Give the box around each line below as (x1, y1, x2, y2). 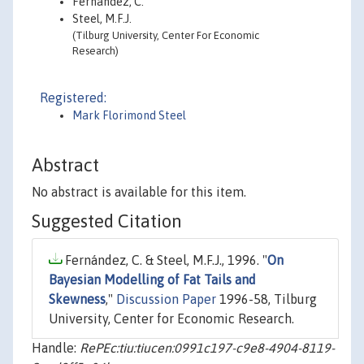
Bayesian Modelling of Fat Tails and (49, 272, 256, 288)
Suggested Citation (32, 210, 182, 232)
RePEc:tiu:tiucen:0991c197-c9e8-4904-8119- (80, 340, 335, 356)
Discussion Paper (116, 292, 216, 307)
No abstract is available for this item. (32, 184, 246, 200)
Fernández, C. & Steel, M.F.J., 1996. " (62, 253, 267, 268)
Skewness (49, 292, 106, 307)
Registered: (40, 90, 106, 105)
